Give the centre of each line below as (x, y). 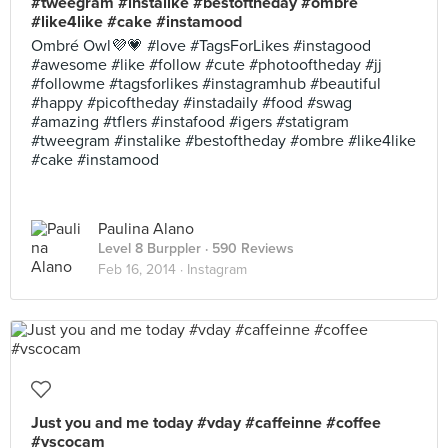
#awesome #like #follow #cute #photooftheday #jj (206, 65)
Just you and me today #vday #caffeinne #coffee (206, 423)
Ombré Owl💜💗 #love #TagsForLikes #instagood (201, 46)
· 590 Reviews (247, 248)
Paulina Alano (146, 229)
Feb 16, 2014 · (142, 269)
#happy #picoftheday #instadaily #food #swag (191, 103)
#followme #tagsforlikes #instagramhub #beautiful (206, 84)
